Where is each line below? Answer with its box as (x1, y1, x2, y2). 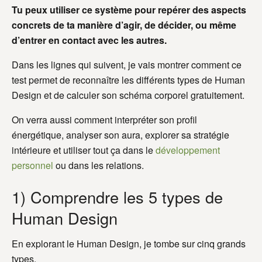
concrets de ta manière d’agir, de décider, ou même (12, 18, 236, 32)
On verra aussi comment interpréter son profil (12, 113, 197, 127)
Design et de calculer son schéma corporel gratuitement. (12, 88, 244, 102)
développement (156, 143, 220, 157)
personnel (12, 158, 53, 173)
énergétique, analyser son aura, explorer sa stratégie (12, 128, 229, 142)
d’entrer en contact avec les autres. (12, 33, 167, 47)
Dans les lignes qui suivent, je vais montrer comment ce (12, 58, 242, 72)
